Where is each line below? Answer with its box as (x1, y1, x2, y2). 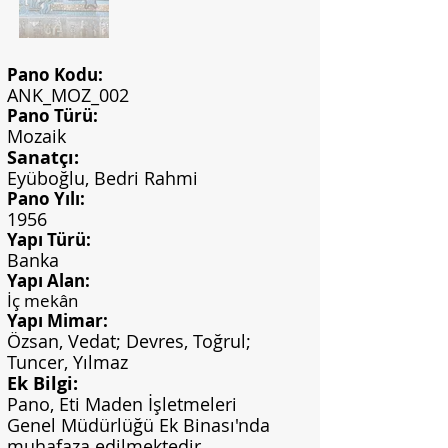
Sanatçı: (7, 145, 79, 170)
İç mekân (7, 289, 78, 312)
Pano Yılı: (7, 187, 85, 210)
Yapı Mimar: (7, 309, 108, 332)
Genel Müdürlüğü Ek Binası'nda (7, 413, 270, 437)
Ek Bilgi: (7, 371, 78, 396)
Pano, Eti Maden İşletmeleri (7, 392, 237, 416)
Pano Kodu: (7, 63, 103, 86)
